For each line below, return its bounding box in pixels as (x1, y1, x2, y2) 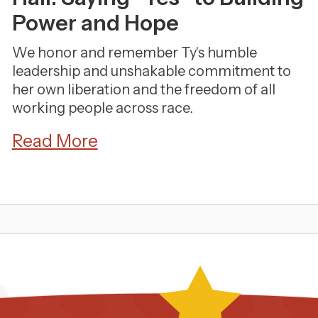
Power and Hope (11, 10, 179, 36)
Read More (11, 131, 98, 151)
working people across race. (11, 99, 193, 116)
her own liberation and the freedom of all (11, 81, 275, 98)
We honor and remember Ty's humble (11, 44, 257, 61)
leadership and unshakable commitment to (11, 62, 291, 79)
